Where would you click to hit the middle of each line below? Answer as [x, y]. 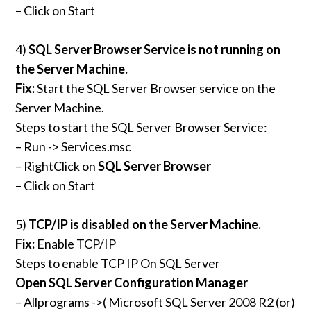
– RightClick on [57, 166]
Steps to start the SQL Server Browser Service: [142, 127]
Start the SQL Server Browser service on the [155, 89]
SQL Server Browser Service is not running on [155, 50]
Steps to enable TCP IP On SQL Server [118, 263]
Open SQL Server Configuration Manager [132, 283]
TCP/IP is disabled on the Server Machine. [145, 225]
